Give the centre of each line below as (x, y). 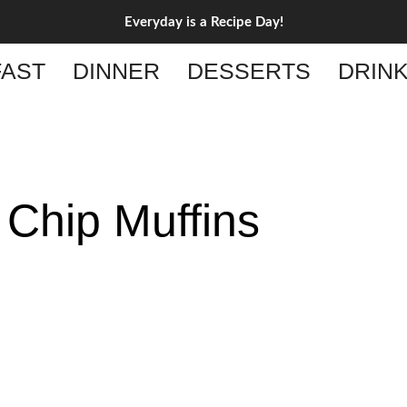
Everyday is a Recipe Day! (203, 22)
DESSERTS (248, 71)
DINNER (116, 71)
